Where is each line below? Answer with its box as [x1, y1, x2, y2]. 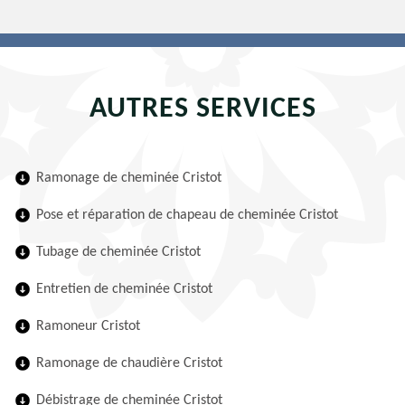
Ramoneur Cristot [36, 319, 140, 334]
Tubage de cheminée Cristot [36, 245, 201, 259]
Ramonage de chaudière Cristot [36, 356, 222, 371]
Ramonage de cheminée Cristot [36, 171, 221, 185]
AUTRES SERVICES [89, 95, 316, 124]
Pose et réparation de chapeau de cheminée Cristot [36, 208, 338, 222]
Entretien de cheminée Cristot [36, 282, 212, 297]
